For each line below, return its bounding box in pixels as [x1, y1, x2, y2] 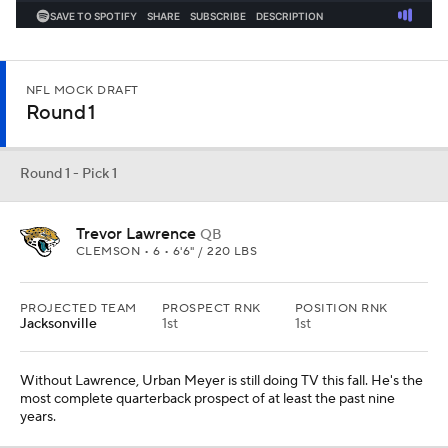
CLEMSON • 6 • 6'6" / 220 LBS [76, 244, 258, 259]
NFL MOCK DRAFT [26, 83, 139, 98]
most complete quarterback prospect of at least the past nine [20, 390, 395, 408]
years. [20, 408, 56, 426]
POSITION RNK [295, 301, 388, 316]
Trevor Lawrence [76, 224, 196, 244]
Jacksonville [20, 315, 97, 333]
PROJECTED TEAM [20, 301, 137, 316]
